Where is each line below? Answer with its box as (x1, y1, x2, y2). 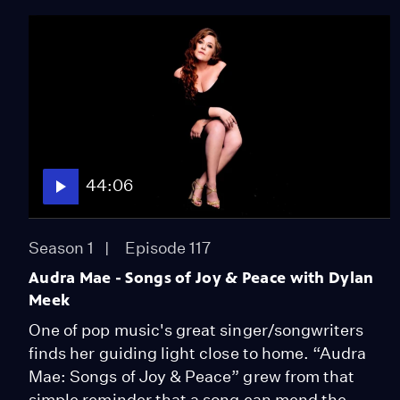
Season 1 (29, 237, 95, 257)
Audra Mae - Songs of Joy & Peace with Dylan (29, 267, 374, 287)
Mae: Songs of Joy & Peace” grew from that (29, 366, 355, 386)
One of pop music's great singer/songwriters (29, 320, 364, 339)
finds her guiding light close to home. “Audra (29, 343, 367, 362)
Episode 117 (124, 237, 212, 257)
